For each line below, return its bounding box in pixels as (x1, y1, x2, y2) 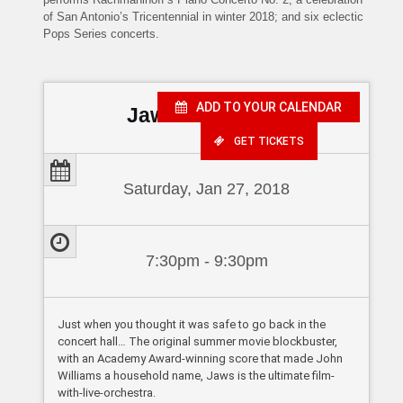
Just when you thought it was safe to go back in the (58, 318, 327, 332)
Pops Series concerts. (43, 27, 160, 41)
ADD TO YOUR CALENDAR (196, 100, 343, 115)
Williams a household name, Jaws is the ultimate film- (58, 369, 336, 383)
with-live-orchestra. (58, 386, 157, 400)
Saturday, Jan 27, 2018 (123, 180, 291, 199)
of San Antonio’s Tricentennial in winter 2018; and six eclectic (43, 10, 364, 24)
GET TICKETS (233, 135, 304, 148)
